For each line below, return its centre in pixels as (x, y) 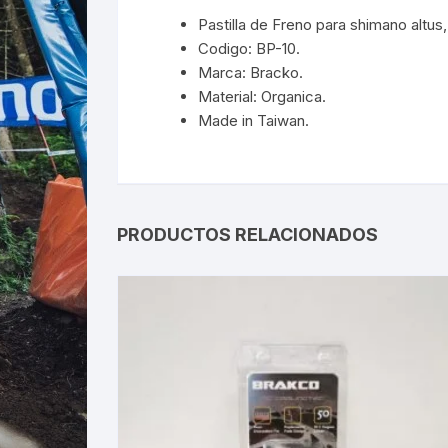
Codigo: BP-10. (249, 48)
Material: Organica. (262, 96)
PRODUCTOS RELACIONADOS (247, 234)
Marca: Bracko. (250, 72)
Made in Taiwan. (253, 120)
